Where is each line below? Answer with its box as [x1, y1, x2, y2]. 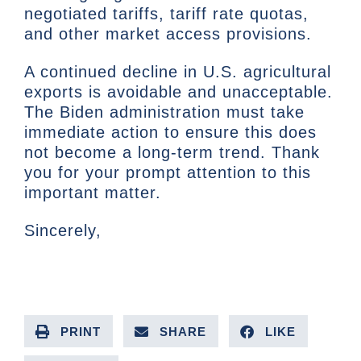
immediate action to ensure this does [24, 123, 317, 142]
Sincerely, [24, 222, 102, 240]
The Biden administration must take [24, 103, 305, 122]
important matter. [24, 184, 161, 202]
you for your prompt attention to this [24, 164, 311, 182]
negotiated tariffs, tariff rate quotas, [24, 5, 309, 23]
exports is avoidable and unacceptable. [24, 83, 333, 102]
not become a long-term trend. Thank [24, 143, 320, 162]
